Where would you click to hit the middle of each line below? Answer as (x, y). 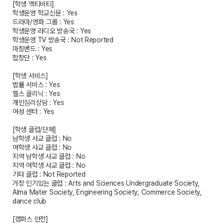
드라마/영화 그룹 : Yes (43, 22)
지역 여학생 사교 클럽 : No (49, 165)
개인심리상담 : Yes (38, 103)
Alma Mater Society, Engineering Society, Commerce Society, (107, 192)
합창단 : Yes (30, 58)
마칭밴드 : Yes (33, 49)
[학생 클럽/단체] (35, 129)
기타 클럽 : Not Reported (49, 174)
